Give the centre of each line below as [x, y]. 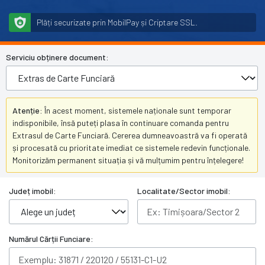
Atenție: [28, 110]
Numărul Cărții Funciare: [51, 239]
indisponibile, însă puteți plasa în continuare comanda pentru [121, 123]
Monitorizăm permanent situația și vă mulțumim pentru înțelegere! [128, 160]
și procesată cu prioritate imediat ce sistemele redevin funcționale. [131, 148]
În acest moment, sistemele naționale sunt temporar [138, 110]
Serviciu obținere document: [57, 57]
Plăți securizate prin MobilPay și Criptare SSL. [117, 22]
